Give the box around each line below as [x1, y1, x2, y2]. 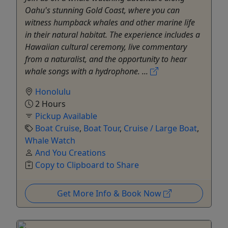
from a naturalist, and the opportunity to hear [25, 53, 187, 65]
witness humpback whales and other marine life [25, 16, 195, 28]
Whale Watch [25, 134, 75, 146]
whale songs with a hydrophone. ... [25, 65, 150, 77]
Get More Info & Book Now [56, 187, 163, 199]
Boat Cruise [35, 122, 79, 134]
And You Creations [35, 147, 106, 158]
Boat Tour [83, 122, 120, 134]
